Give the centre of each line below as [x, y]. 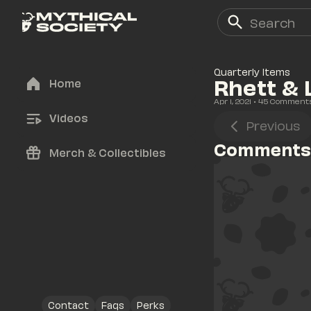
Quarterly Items [252, 72]
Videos [68, 117]
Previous [272, 125]
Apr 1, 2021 [233, 101]
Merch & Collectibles [107, 152]
